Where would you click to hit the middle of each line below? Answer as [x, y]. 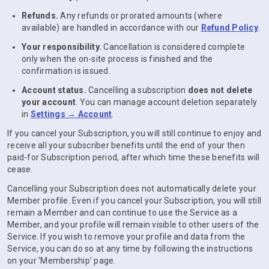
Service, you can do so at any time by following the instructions [130, 249]
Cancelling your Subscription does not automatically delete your [132, 189]
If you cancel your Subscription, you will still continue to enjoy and [134, 133]
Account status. [54, 90]
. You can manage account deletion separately [166, 102]
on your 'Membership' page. [62, 261]
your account [49, 102]
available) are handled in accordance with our [111, 28]
